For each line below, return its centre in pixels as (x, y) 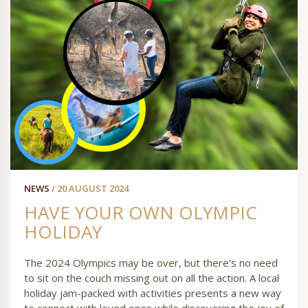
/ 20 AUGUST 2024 (90, 189)
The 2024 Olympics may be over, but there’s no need (151, 263)
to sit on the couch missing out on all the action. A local (152, 278)
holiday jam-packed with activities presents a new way (153, 293)
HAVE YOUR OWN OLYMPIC (141, 213)
